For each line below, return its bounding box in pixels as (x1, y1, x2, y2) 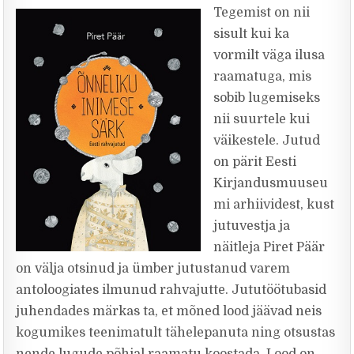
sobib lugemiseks (213, 91, 321, 105)
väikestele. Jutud (213, 134, 321, 148)
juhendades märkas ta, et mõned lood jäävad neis (16, 304, 322, 318)
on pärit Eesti (213, 155, 297, 169)
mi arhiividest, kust (213, 198, 335, 212)
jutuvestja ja (213, 219, 291, 233)
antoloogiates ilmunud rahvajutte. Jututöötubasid (16, 283, 327, 297)
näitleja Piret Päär (213, 240, 326, 254)
